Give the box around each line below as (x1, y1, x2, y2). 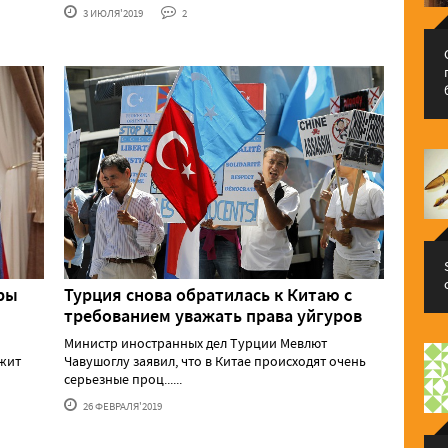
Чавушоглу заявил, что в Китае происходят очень (64, 352, 366, 371)
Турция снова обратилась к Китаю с (64, 283, 352, 308)
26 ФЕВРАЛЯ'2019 (81, 399, 162, 414)
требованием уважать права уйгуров (64, 304, 362, 329)
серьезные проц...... (64, 370, 182, 389)
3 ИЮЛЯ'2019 (81, 5, 143, 20)
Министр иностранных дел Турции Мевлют (64, 334, 327, 353)
